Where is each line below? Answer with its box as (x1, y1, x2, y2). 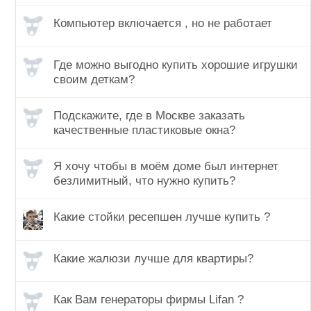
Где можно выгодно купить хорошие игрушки (53, 58, 298, 72)
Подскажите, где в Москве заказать (53, 108, 245, 122)
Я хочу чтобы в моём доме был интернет (53, 159, 278, 173)
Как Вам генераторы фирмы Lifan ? (53, 293, 244, 307)
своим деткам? (53, 72, 135, 86)
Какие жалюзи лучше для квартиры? (53, 251, 253, 265)
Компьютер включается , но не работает (53, 16, 272, 30)
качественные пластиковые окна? (53, 123, 235, 137)
